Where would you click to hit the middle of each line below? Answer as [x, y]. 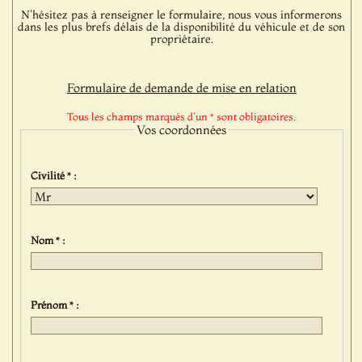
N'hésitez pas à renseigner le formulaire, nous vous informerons [182, 15]
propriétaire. [181, 39]
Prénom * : [58, 304]
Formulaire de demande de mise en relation [181, 88]
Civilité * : [57, 175]
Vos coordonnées [182, 130]
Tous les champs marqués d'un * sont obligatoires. [182, 116]
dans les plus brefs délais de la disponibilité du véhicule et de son [182, 27]
